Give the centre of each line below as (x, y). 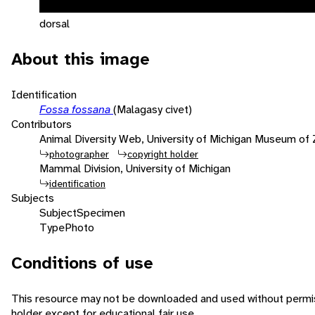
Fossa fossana (76, 109)
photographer (79, 154)
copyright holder (163, 154)
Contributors (41, 124)
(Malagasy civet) (153, 109)
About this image (81, 59)
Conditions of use (82, 263)
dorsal (54, 23)
